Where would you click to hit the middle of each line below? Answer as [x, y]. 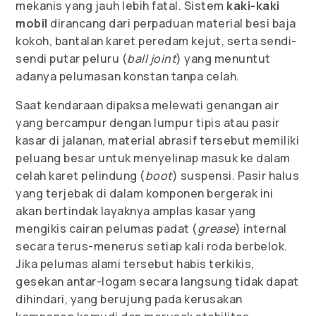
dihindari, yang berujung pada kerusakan [129, 299]
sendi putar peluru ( [72, 58]
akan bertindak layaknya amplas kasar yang [136, 211]
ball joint [152, 58]
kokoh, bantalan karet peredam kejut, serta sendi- [156, 41]
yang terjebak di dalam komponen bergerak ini [145, 193]
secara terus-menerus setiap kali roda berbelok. [152, 246]
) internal [261, 228]
